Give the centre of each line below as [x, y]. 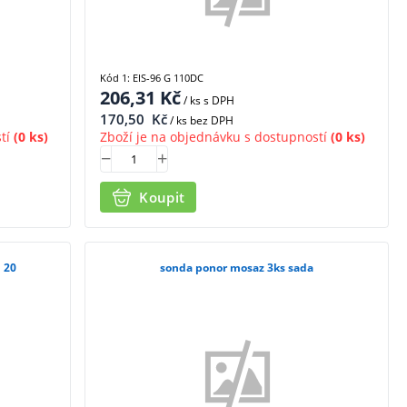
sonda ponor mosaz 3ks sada [237, 268]
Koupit [162, 198]
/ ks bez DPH [201, 120]
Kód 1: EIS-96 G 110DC [152, 77]
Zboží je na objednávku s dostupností [214, 136]
